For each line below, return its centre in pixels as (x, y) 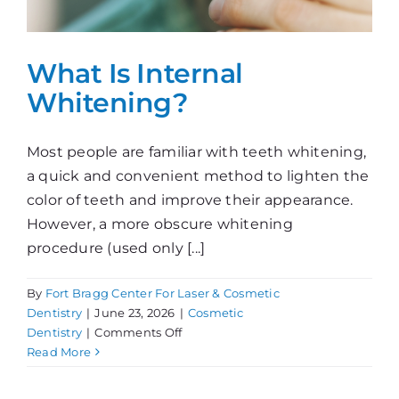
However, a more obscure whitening (160, 224)
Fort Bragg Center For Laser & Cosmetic (162, 293)
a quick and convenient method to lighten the (198, 175)
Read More (59, 351)
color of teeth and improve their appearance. (190, 199)
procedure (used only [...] (116, 248)
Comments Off (138, 332)
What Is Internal (135, 73)
